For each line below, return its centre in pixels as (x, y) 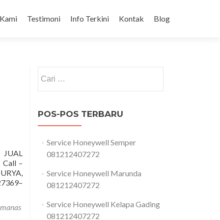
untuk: (48, 84)
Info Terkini (90, 18)
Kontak (131, 18)
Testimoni (44, 18)
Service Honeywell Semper (91, 142)
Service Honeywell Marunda (94, 173)
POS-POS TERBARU (81, 114)
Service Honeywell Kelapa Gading (103, 204)
